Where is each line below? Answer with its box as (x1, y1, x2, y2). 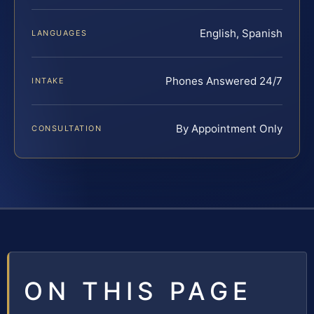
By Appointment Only (176, 121, 282, 135)
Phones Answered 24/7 (165, 74, 282, 88)
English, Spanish (200, 26, 282, 40)
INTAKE (32, 75, 65, 86)
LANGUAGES (32, 27, 88, 38)
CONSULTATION (32, 123, 102, 133)
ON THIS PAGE (24, 275, 252, 306)
